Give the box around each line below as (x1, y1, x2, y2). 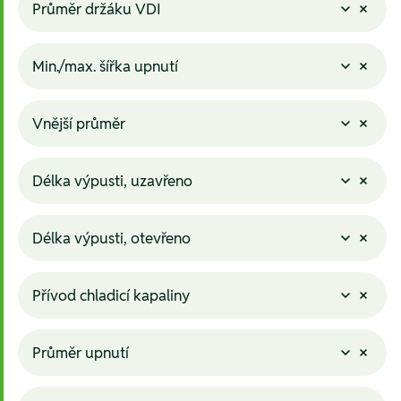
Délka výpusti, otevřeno (32, 227, 191, 248)
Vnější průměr (32, 113, 125, 133)
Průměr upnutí (32, 342, 129, 363)
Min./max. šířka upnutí (32, 55, 178, 76)
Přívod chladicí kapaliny (32, 285, 190, 305)
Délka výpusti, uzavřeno (32, 170, 192, 191)
